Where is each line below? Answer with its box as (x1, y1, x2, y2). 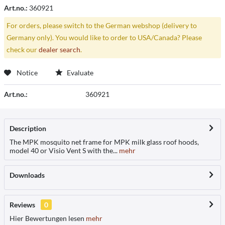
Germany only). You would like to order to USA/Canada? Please (6, 33, 202, 42)
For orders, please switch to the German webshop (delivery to (6, 21, 197, 30)
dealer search (38, 45, 80, 54)
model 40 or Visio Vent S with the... (10, 146, 118, 155)
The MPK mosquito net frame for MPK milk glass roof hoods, (10, 137, 199, 146)
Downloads (10, 170, 45, 179)
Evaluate (65, 68, 93, 77)
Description (10, 124, 46, 133)
